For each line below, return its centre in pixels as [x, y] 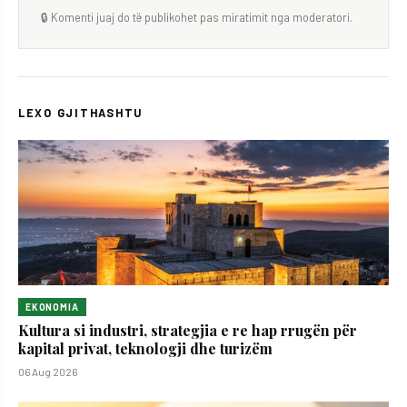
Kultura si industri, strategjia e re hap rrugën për [188, 331]
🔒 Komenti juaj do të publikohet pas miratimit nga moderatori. [197, 18]
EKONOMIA [52, 308]
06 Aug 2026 [48, 372]
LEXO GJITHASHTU [81, 113]
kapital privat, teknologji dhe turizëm [145, 349]
